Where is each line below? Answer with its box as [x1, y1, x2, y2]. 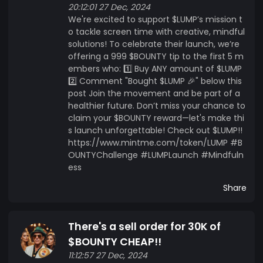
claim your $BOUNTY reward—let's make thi [68, 112, 244, 124]
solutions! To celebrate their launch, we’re [68, 38, 240, 50]
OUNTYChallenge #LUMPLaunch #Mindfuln [68, 149, 244, 161]
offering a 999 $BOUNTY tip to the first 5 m [68, 50, 244, 62]
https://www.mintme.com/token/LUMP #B [68, 136, 242, 149]
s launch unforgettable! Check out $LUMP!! [68, 124, 242, 136]
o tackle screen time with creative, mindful [68, 25, 245, 38]
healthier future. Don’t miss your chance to [68, 99, 245, 112]
